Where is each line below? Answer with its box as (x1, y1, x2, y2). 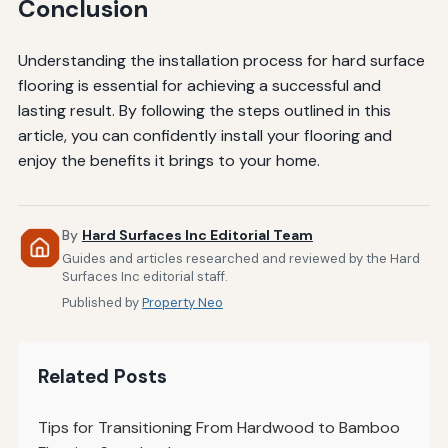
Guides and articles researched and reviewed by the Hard (61, 249, 420, 267)
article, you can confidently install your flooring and (17, 125, 392, 147)
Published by (61, 293, 142, 311)
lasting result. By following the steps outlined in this (17, 100, 391, 122)
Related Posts (37, 363, 167, 389)
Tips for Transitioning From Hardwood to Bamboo (37, 416, 400, 438)
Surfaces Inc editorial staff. (61, 267, 228, 285)
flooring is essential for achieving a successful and (17, 75, 381, 97)
